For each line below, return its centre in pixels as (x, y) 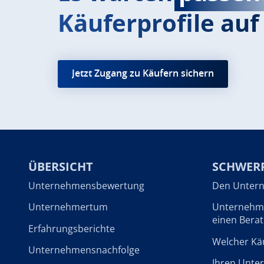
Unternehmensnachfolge (84, 250)
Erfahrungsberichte (72, 228)
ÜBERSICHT (61, 167)
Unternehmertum (68, 207)
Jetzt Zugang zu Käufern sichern (143, 73)
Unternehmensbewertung (86, 186)
